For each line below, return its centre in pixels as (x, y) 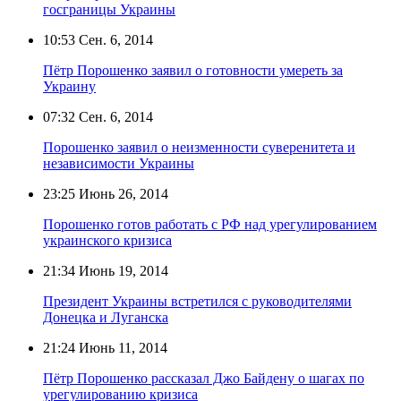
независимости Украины (119, 163)
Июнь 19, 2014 (122, 270)
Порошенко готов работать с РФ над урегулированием (210, 224)
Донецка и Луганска (106, 317)
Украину (69, 86)
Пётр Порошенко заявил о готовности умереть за (193, 70)
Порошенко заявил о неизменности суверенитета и (199, 147)
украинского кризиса (107, 240)
